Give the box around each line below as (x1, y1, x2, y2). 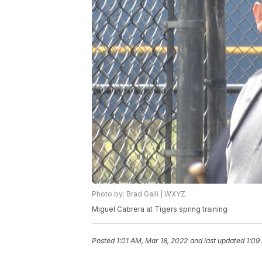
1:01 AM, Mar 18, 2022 (116, 236, 188, 246)
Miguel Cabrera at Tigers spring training (92, 205, 227, 214)
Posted (92, 236, 116, 246)
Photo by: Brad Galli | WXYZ (92, 189, 185, 199)
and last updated (190, 236, 244, 246)
